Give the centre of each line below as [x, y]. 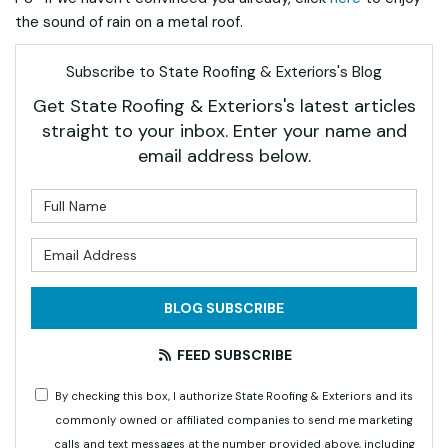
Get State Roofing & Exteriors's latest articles [224, 106]
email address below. [224, 156]
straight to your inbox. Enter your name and [224, 131]
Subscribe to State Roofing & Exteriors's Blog [224, 72]
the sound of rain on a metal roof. [129, 22]
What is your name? [297, 200]
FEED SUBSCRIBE [232, 355]
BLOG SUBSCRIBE [224, 308]
